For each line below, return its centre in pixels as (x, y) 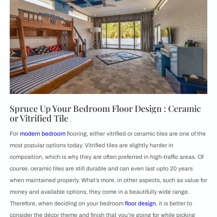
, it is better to (174, 203)
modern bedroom (43, 133)
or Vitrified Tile (39, 118)
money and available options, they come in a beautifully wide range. (100, 192)
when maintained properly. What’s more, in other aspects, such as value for (108, 180)
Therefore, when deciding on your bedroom (67, 203)
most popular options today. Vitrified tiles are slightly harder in (92, 145)
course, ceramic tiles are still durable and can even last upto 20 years (101, 168)
